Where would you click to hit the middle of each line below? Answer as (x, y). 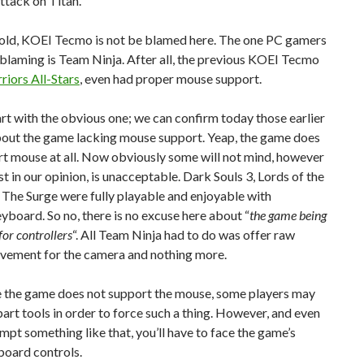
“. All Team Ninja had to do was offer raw (184, 234)
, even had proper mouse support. (171, 78)
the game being (288, 215)
